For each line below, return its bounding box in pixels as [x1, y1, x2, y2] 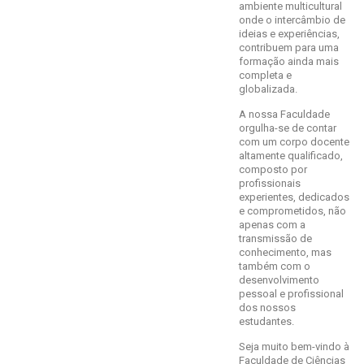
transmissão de [238, 232, 312, 245]
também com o [238, 259, 310, 272]
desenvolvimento [238, 273, 319, 286]
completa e [238, 68, 292, 81]
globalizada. [238, 82, 297, 95]
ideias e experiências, [238, 27, 340, 40]
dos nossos [238, 301, 296, 314]
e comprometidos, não [238, 204, 346, 217]
